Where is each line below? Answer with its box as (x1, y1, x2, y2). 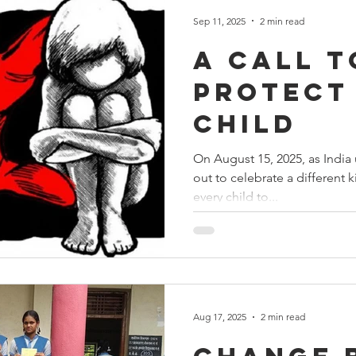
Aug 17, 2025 (193, 311, 246, 323)
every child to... (193, 189, 278, 204)
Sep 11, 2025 (193, 14, 246, 27)
